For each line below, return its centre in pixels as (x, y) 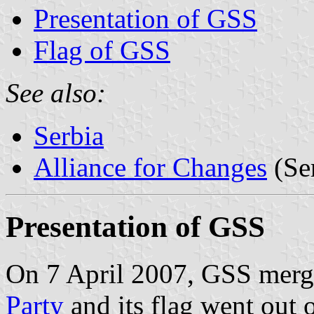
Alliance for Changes (150, 167)
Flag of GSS (102, 50)
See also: (56, 93)
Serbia (69, 135)
